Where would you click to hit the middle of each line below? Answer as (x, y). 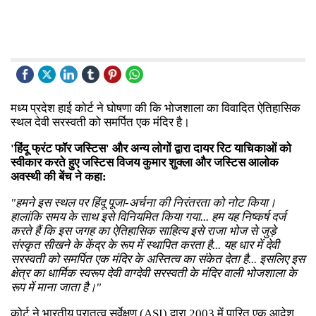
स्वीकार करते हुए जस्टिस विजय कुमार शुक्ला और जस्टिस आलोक (145, 162)
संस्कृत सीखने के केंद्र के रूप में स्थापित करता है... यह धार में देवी (145, 245)
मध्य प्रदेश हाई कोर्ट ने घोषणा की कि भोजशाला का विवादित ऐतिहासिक (156, 108)
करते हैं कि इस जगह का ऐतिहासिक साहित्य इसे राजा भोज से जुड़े (143, 231)
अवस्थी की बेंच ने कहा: (59, 176)
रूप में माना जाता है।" (56, 287)
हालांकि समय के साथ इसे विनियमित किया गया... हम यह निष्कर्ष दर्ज (148, 217)
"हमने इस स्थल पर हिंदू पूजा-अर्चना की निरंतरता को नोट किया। (143, 202)
